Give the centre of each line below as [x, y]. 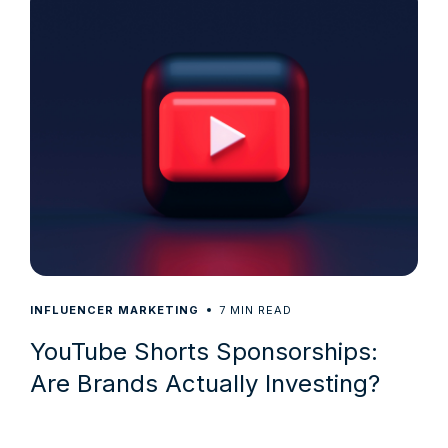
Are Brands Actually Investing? [205, 383]
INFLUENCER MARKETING [114, 309]
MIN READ [261, 309]
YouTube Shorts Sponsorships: [204, 351]
